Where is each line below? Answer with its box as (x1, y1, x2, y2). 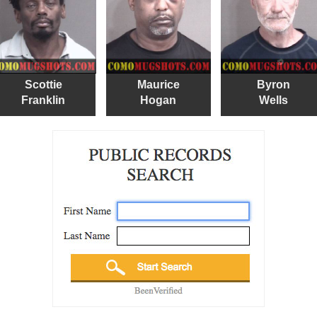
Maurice (137, 78, 180, 91)
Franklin (21, 93, 65, 106)
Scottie (24, 78, 62, 91)
